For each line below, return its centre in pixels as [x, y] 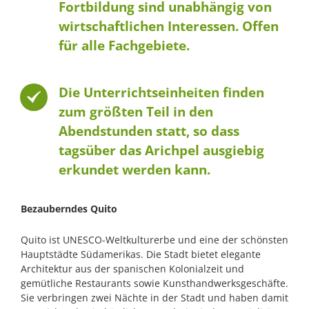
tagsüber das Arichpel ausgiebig [161, 150]
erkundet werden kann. [134, 169]
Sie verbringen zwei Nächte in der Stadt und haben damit [154, 297]
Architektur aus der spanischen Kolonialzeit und [132, 268]
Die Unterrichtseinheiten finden [161, 92]
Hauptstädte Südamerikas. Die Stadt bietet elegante [140, 254]
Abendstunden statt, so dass [149, 131]
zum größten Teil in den [136, 111]
